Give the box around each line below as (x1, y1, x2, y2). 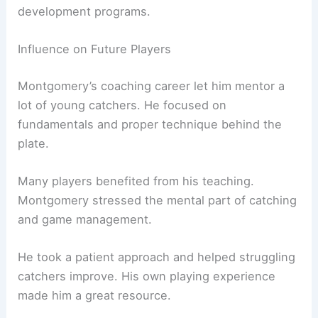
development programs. (18, 4, 151, 18)
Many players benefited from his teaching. (18, 173, 255, 188)
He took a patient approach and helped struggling (18, 250, 296, 265)
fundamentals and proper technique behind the (18, 116, 283, 131)
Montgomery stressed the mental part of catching (18, 192, 297, 207)
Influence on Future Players (18, 41, 172, 56)
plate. (18, 136, 50, 150)
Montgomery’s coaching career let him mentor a (18, 78, 285, 93)
